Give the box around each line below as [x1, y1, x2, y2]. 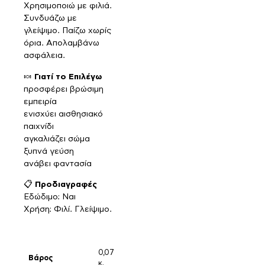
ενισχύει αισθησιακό [24, 109, 103, 118]
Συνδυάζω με [24, 14, 77, 23]
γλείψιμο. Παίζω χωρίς [24, 27, 111, 35]
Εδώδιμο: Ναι [24, 193, 76, 201]
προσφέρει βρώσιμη [24, 85, 104, 93]
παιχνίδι [24, 122, 54, 131]
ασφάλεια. [24, 51, 65, 60]
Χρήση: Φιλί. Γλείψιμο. [24, 205, 112, 214]
